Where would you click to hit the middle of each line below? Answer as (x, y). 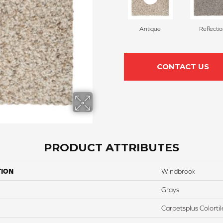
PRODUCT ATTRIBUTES (111, 148)
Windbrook (178, 171)
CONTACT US (183, 67)
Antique (150, 29)
